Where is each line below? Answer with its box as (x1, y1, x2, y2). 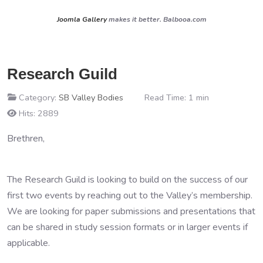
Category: (16, 92, 59, 104)
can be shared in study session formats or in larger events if (7, 221, 248, 234)
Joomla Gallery (56, 15, 107, 25)
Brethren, (7, 132, 45, 146)
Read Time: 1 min (144, 92, 209, 104)
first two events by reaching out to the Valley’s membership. (7, 189, 252, 203)
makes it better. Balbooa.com (106, 15, 207, 25)
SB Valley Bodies (59, 92, 123, 104)
